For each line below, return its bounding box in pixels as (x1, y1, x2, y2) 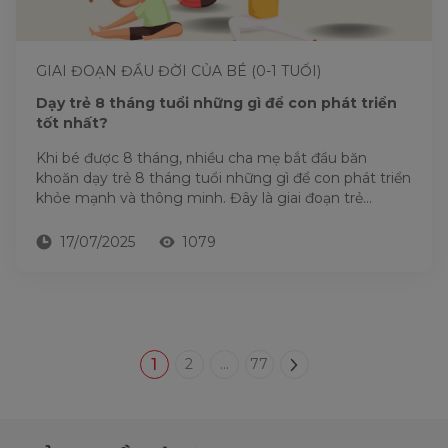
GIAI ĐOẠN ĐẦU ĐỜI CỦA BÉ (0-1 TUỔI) (36, 62, 321, 80)
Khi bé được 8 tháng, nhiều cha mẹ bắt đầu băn (36, 149, 367, 167)
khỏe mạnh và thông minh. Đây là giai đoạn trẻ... (36, 189, 372, 207)
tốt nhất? (36, 114, 108, 132)
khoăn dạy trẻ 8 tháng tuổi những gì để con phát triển (36, 169, 411, 187)
